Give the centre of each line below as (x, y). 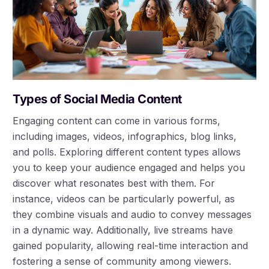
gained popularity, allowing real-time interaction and (131, 245)
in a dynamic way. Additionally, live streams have (123, 230)
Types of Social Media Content (97, 99)
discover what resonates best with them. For (114, 183)
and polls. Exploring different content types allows (127, 152)
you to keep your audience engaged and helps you (129, 167)
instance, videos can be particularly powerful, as (124, 198)
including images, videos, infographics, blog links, (125, 136)
